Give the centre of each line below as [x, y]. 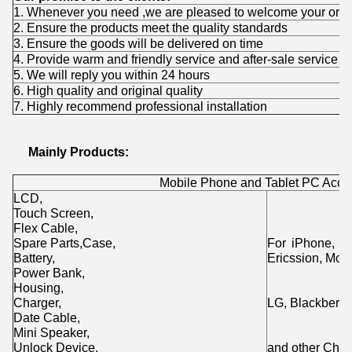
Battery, [34, 258]
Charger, [37, 302]
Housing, [38, 288]
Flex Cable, [46, 228]
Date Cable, [47, 317]
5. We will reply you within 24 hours [112, 75]
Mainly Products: [79, 152]
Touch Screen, [53, 213]
